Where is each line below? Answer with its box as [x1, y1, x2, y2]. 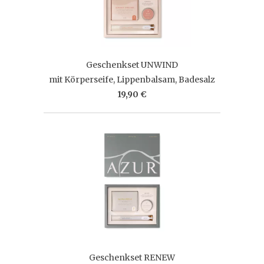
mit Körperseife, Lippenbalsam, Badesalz [49, 74, 215, 85]
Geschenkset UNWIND [86, 59, 178, 70]
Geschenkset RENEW [89, 252, 175, 263]
